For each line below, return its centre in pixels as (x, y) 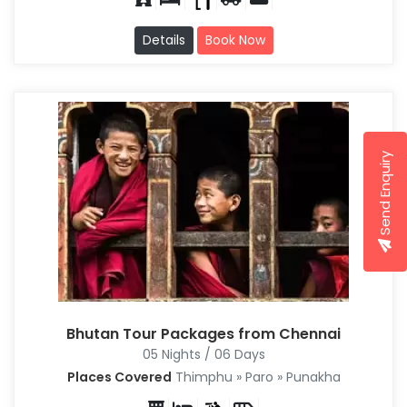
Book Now (235, 40)
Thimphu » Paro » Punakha (256, 377)
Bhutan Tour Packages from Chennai (203, 334)
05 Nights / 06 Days (203, 355)
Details (164, 40)
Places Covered (119, 377)
